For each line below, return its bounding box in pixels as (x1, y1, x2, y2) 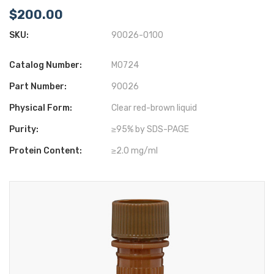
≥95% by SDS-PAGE (111, 124, 190, 135)
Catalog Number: (9, 59, 82, 70)
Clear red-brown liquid (111, 102, 198, 113)
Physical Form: (9, 102, 72, 113)
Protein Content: (9, 145, 82, 156)
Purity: (9, 124, 39, 135)
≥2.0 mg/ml (111, 145, 158, 156)
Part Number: (9, 81, 67, 92)
